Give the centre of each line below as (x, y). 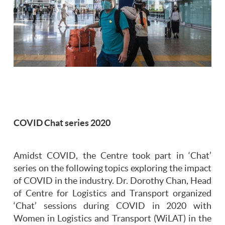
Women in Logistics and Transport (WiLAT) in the (113, 219)
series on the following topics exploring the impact (113, 168)
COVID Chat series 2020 (62, 123)
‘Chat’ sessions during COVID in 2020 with (113, 206)
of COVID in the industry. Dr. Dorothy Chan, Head (113, 181)
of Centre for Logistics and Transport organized (113, 194)
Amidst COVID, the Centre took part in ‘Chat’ (113, 156)
